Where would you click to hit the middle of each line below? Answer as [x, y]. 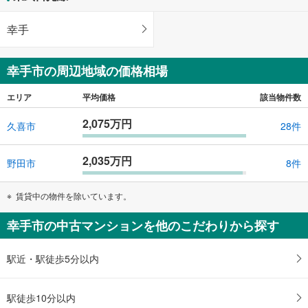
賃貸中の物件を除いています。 [74, 195]
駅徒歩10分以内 [41, 297]
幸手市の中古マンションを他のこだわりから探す [143, 225]
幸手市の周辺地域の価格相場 [87, 70]
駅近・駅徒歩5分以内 [53, 258]
